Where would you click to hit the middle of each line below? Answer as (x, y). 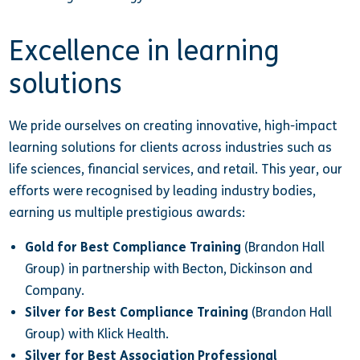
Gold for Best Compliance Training (133, 247)
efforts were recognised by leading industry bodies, (163, 190)
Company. (54, 290)
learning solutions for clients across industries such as (171, 147)
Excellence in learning (145, 52)
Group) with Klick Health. (96, 333)
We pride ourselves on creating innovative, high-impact (173, 125)
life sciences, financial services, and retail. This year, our (176, 169)
